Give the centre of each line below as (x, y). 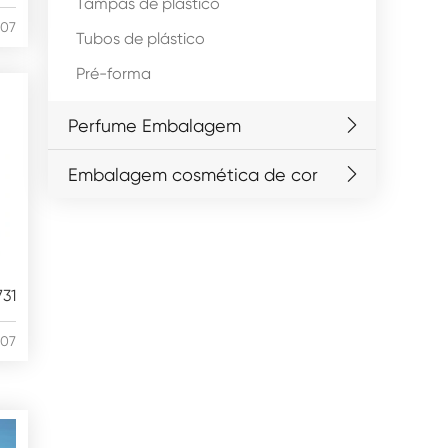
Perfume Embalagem (154, 125)
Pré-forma (113, 73)
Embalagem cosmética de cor (193, 174)
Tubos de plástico (140, 38)
